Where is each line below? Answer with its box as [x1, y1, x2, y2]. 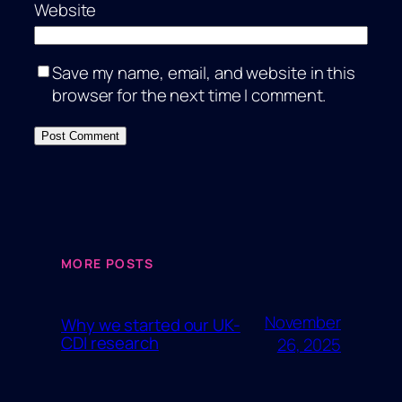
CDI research [61, 330, 159, 354]
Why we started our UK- [61, 312, 240, 336]
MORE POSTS [61, 255, 153, 273]
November [264, 310, 341, 334]
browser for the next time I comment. [52, 83, 327, 107]
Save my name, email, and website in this [52, 60, 355, 84]
